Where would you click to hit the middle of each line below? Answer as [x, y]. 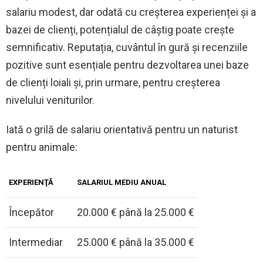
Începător [31, 213]
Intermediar [36, 242]
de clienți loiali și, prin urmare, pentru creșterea [113, 83]
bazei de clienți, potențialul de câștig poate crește [120, 30]
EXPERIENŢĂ [31, 183]
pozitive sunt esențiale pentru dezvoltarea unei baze [127, 65]
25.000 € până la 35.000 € [136, 242]
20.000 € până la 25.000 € [136, 213]
